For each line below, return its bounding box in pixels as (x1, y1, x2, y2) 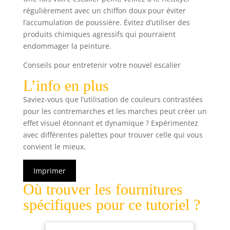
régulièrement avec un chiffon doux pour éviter (23, 6, 186, 16)
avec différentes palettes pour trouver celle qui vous (23, 130, 203, 140)
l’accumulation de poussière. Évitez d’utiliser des (23, 17, 190, 28)
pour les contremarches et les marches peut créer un (23, 106, 207, 117)
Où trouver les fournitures (23, 181, 183, 198)
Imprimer (33, 166, 66, 176)
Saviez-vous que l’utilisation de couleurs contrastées (23, 94, 203, 105)
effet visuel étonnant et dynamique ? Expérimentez (23, 118, 198, 128)
